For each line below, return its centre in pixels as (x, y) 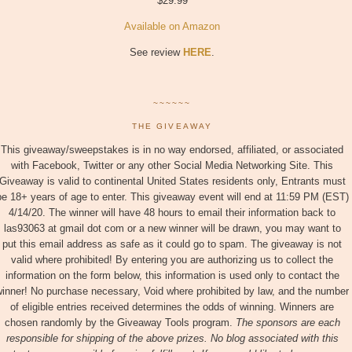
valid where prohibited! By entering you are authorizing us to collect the (172, 260)
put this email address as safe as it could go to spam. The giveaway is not (172, 244)
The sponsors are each (288, 323)
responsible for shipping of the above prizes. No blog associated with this (172, 339)
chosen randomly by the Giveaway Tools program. (120, 323)
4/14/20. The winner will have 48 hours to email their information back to (172, 213)
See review (156, 52)
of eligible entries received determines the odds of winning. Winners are (172, 307)
